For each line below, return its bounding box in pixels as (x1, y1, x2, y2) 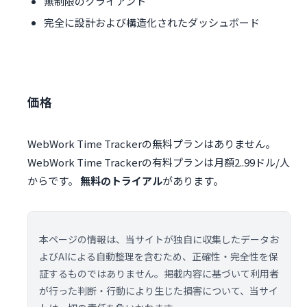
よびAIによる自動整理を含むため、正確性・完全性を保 (39, 249, 278, 264)
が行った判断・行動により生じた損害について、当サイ (39, 284, 278, 298)
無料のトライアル (80, 173, 162, 188)
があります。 (162, 173, 223, 188)
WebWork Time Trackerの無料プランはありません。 (27, 136, 275, 151)
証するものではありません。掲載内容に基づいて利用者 (39, 267, 279, 281)
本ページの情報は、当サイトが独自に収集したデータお (39, 232, 279, 247)
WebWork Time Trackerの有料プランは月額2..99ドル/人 (27, 155, 290, 170)
